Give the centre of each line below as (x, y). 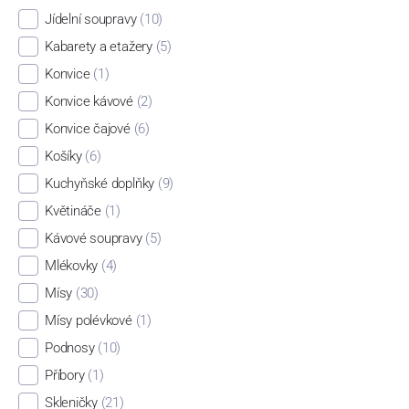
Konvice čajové (87, 129)
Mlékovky (71, 265)
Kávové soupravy (93, 238)
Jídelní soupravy (90, 20)
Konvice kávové (89, 102)
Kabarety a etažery (98, 47)
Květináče (73, 210)
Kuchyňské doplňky (100, 183)
